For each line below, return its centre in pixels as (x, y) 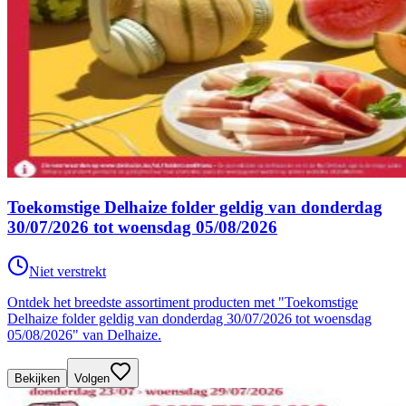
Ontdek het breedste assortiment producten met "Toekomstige (183, 302)
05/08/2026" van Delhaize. (84, 334)
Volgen (92, 378)
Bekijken (37, 378)
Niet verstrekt (68, 271)
